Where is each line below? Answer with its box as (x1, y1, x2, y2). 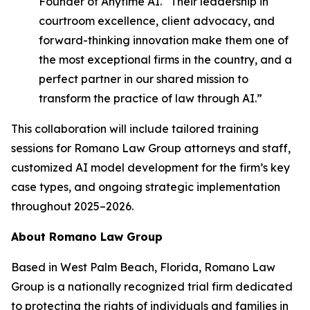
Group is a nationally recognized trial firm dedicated (11, 280, 293, 293)
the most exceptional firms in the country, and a (39, 53, 292, 66)
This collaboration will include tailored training (11, 122, 259, 136)
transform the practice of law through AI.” (39, 91, 262, 105)
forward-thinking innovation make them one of (39, 33, 289, 47)
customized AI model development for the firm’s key (11, 161, 290, 174)
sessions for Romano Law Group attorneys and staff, (11, 141, 291, 155)
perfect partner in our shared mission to (39, 72, 248, 86)
